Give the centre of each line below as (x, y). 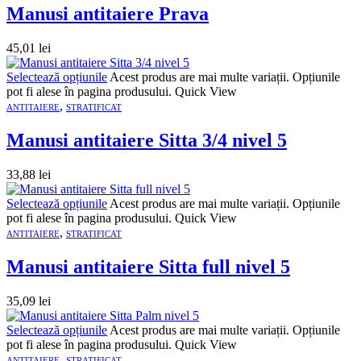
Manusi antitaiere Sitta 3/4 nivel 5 (147, 140)
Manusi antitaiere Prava (108, 14)
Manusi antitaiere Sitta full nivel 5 (148, 266)
